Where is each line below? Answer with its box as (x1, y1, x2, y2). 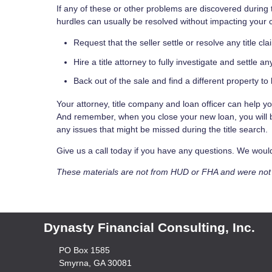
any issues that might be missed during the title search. (56, 124, 268, 134)
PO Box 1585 (58, 245, 110, 255)
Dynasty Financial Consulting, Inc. (44, 220, 255, 235)
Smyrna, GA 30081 (58, 258, 132, 268)
